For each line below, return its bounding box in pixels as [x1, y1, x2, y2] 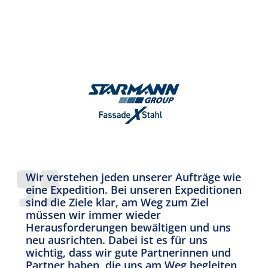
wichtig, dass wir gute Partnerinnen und [26, 245, 231, 260]
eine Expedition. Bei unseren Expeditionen [26, 182, 242, 197]
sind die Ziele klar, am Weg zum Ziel [26, 195, 209, 209]
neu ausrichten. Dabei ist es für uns [26, 233, 208, 247]
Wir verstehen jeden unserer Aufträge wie [26, 170, 241, 184]
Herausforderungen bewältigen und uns [26, 220, 231, 234]
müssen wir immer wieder [26, 208, 161, 222]
